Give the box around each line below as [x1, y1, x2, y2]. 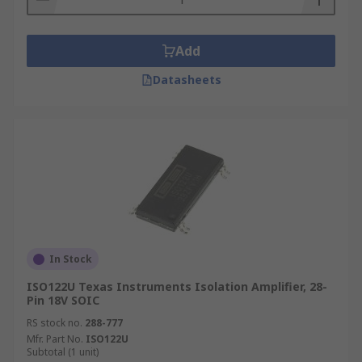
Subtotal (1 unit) [27, 345, 99, 359]
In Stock [49, 252, 92, 266]
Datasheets [152, 72, 221, 87]
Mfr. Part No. [27, 332, 83, 346]
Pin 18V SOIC [27, 293, 99, 308]
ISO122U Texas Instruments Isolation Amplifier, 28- [27, 279, 327, 294]
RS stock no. [27, 316, 82, 330]
